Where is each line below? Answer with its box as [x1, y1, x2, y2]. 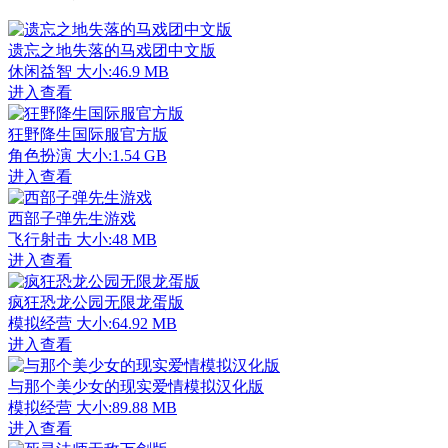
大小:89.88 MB [76, 398, 177, 416]
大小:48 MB [76, 230, 157, 248]
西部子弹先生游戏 [8, 209, 136, 227]
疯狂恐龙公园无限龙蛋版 [8, 293, 184, 311]
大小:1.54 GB [76, 146, 167, 164]
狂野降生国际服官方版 [8, 125, 168, 143]
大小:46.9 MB [76, 62, 169, 80]
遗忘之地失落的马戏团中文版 [8, 41, 216, 59]
